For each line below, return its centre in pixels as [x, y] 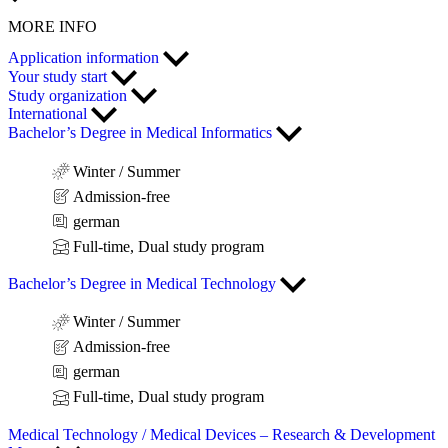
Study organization [69, 95]
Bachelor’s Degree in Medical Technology [144, 283]
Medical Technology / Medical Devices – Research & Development [221, 434]
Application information [85, 57]
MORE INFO [52, 26]
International [49, 114]
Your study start [59, 76]
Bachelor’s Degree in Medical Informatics [142, 133]
